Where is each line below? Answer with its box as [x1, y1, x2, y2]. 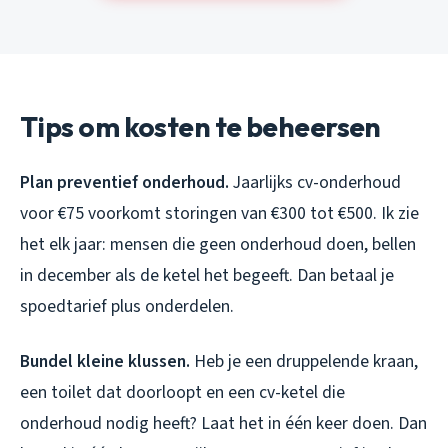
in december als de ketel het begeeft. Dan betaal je [20, 263, 394, 289]
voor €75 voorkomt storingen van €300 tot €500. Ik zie [20, 201, 419, 227]
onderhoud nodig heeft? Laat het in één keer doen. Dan [20, 411, 427, 437]
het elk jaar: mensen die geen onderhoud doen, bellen [20, 232, 416, 258]
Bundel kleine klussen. [20, 349, 190, 375]
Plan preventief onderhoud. [20, 170, 229, 196]
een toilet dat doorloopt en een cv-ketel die [20, 380, 345, 406]
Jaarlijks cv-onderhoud [229, 170, 401, 196]
